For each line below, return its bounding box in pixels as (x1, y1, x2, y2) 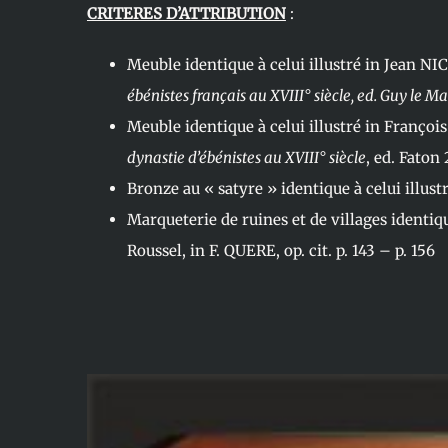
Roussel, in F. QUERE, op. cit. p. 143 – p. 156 (126, 241, 435, 261)
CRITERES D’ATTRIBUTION (86, 4, 286, 24)
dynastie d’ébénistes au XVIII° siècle (126, 148, 366, 168)
